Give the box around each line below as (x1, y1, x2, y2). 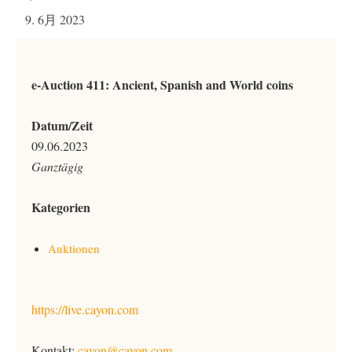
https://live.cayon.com (31, 301, 138, 317)
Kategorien (31, 198, 90, 216)
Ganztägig (31, 158, 83, 174)
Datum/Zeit (31, 116, 93, 134)
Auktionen (48, 240, 100, 256)
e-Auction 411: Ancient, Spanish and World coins (31, 75, 293, 93)
